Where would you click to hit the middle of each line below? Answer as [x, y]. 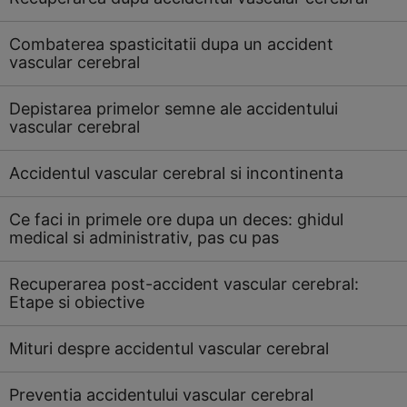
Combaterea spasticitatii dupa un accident [171, 44]
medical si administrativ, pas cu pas [144, 238]
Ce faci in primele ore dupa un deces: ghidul [176, 219]
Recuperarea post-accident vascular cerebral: [184, 284]
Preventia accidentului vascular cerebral [161, 395]
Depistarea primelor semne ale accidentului [174, 109]
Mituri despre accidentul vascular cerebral [169, 348]
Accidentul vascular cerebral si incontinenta [176, 173]
